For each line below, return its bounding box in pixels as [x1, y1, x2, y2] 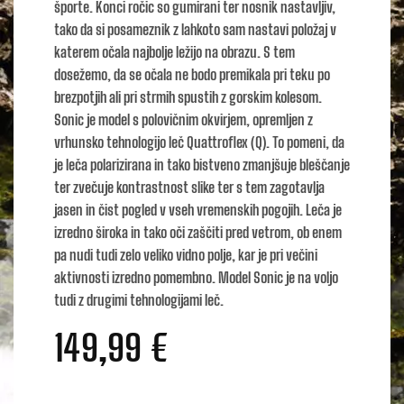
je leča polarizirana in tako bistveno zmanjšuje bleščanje [54, 156, 350, 174]
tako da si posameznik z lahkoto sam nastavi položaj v [54, 21, 336, 39]
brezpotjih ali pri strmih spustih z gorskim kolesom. [54, 88, 322, 106]
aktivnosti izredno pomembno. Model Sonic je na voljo [54, 269, 338, 287]
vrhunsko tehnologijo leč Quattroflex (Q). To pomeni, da [54, 133, 344, 151]
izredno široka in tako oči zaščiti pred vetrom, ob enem [54, 224, 342, 242]
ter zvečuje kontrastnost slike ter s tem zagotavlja [54, 179, 325, 197]
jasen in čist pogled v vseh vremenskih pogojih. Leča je [54, 201, 342, 219]
